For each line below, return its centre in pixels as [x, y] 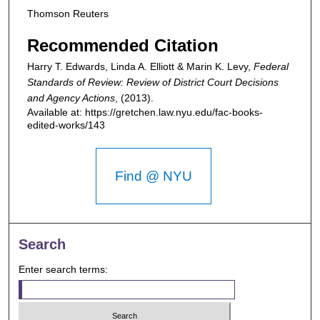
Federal [271, 67]
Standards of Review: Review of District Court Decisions [153, 82]
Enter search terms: [64, 269]
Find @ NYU [153, 176]
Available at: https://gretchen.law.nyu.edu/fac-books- [145, 112]
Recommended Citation [123, 46]
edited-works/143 [66, 125]
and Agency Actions [71, 98]
